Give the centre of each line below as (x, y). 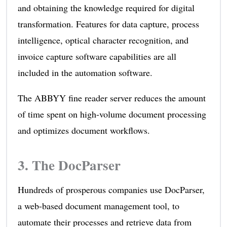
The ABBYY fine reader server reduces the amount (111, 98)
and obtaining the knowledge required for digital (106, 7)
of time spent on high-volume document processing (112, 114)
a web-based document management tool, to (98, 205)
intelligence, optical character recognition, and (103, 40)
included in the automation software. (85, 72)
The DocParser (76, 165)
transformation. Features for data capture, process (108, 24)
